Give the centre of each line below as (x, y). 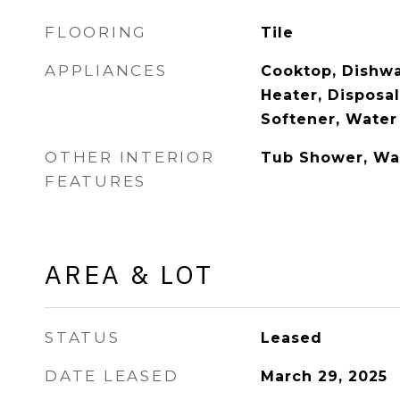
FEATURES (96, 181)
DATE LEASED (112, 376)
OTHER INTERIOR (130, 157)
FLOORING (96, 32)
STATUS (83, 337)
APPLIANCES (106, 71)
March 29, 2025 (324, 376)
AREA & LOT (129, 274)
